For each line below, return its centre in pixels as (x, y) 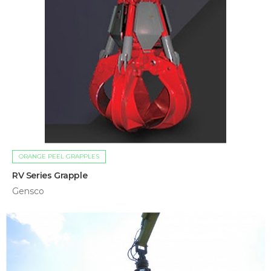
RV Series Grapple (50, 176)
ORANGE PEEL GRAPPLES (59, 157)
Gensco (28, 191)
